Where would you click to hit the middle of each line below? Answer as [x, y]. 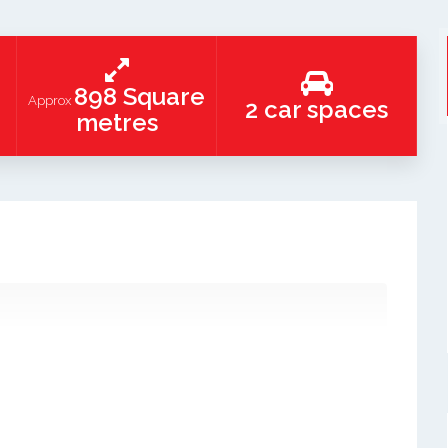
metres [116, 122]
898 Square [139, 96]
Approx [51, 100]
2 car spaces [316, 109]
